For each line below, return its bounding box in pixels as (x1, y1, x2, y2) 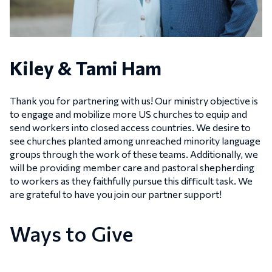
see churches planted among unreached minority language (10, 135, 260, 147)
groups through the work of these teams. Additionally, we (10, 148, 258, 160)
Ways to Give (10, 220, 133, 246)
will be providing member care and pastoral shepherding (10, 161, 254, 174)
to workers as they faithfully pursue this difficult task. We (10, 175, 253, 187)
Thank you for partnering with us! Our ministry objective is (10, 95, 258, 107)
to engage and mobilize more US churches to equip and (10, 108, 247, 120)
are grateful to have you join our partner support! (10, 188, 222, 200)
